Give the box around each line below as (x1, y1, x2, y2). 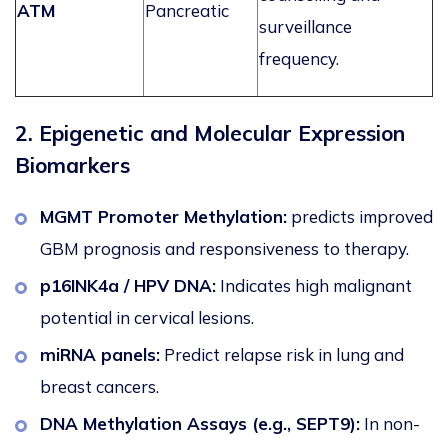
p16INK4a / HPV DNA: (40, 275, 216, 297)
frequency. (259, 48, 339, 70)
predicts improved (287, 206, 433, 228)
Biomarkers (15, 152, 136, 179)
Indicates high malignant (216, 275, 412, 297)
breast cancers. (40, 376, 163, 398)
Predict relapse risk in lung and (160, 344, 404, 366)
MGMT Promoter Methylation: (40, 206, 287, 228)
